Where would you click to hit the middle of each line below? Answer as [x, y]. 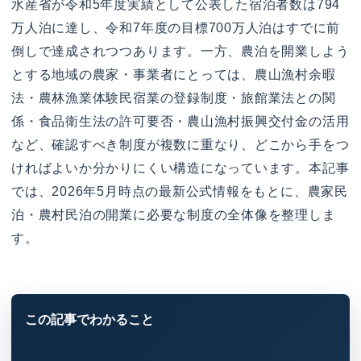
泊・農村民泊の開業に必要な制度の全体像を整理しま [174, 214]
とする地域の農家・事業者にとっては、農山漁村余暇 [174, 74]
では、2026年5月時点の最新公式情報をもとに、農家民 [180, 191]
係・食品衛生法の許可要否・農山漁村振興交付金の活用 [180, 121]
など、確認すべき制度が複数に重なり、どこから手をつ [180, 144]
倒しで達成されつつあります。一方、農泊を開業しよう [180, 51]
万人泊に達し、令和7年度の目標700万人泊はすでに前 [176, 27]
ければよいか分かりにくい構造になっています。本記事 [180, 168]
